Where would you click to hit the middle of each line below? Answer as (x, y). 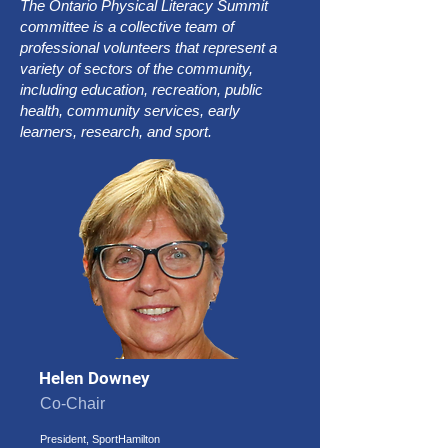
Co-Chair (72, 403)
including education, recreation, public (141, 89)
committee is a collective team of (127, 26)
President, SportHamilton (100, 439)
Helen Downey (94, 378)
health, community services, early (130, 110)
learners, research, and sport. (118, 131)
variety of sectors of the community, (136, 68)
